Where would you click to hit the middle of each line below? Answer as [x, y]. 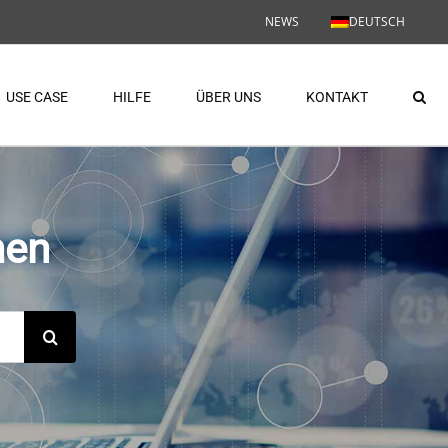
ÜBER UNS [228, 96]
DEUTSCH [377, 21]
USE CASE [37, 96]
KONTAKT [337, 96]
